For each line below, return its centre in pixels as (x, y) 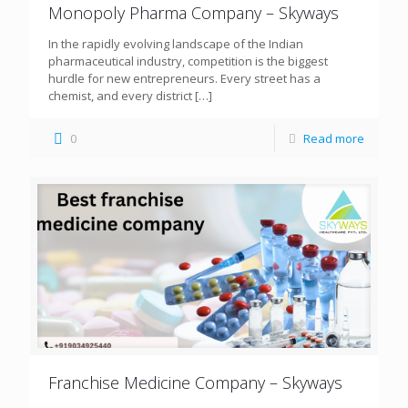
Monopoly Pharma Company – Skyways (194, 13)
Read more (334, 139)
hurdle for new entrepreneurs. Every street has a (184, 79)
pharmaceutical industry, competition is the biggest (188, 61)
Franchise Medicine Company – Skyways (195, 383)
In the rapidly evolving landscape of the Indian (176, 44)
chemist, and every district (120, 96)
